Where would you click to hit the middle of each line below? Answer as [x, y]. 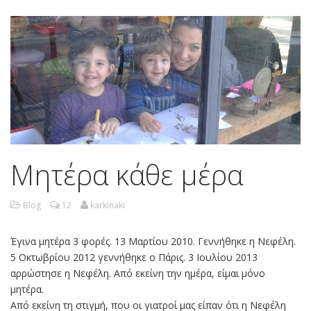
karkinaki [108, 205]
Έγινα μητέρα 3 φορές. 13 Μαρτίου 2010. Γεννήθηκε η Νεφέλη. [153, 242]
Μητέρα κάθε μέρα [127, 175]
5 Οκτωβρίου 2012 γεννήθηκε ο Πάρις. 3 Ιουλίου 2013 [134, 258]
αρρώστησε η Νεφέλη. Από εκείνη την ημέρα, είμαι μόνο [138, 274]
